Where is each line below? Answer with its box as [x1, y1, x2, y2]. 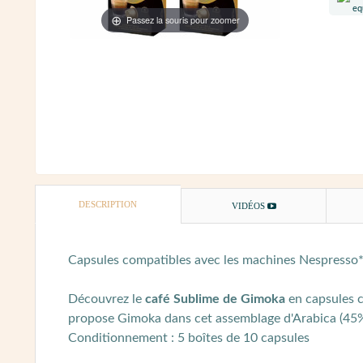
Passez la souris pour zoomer [126, 13, 240, 26]
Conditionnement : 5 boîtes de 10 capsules [68, 331, 310, 345]
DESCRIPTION [79, 199, 138, 210]
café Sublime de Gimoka [145, 293, 285, 306]
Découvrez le [68, 293, 145, 306]
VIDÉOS [231, 201, 267, 211]
